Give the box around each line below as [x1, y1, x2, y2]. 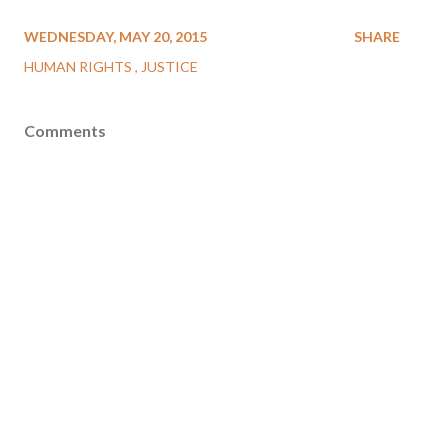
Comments [24, 121, 106, 140]
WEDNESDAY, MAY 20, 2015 [24, 28, 207, 45]
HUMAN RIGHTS [24, 58, 135, 75]
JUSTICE [141, 58, 198, 75]
